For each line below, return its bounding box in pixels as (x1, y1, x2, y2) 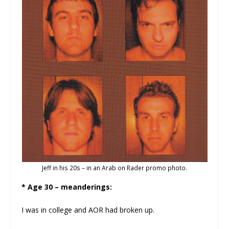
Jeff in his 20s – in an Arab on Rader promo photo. (42, 163, 187, 172)
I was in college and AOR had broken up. (21, 205, 155, 215)
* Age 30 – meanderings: (21, 181, 112, 192)
